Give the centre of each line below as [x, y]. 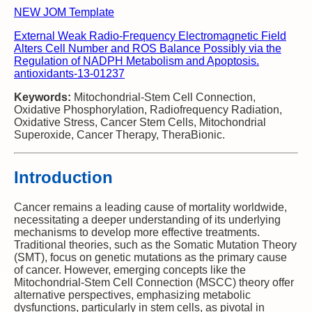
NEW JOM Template [64, 12]
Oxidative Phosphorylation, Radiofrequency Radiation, [148, 109]
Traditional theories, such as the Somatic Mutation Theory [155, 244]
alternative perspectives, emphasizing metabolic [132, 295]
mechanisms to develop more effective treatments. [137, 232]
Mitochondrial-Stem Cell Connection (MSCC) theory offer [154, 282]
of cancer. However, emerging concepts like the [130, 270]
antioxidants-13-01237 [69, 73]
